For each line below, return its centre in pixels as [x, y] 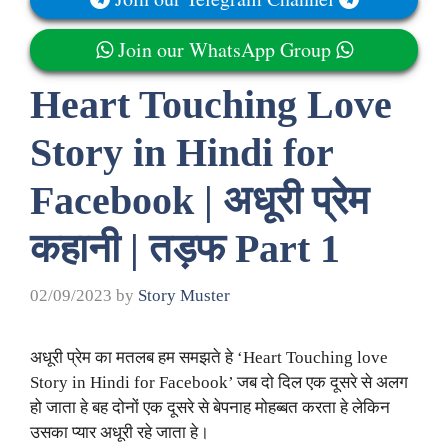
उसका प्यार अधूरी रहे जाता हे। [119, 433]
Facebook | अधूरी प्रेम [199, 200]
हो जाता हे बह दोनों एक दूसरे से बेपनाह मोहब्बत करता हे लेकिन [210, 408]
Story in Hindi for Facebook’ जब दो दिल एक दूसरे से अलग [219, 383]
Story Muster [184, 296]
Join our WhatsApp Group [224, 49]
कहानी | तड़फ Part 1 [185, 248]
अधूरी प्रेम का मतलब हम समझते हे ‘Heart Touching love [209, 358]
